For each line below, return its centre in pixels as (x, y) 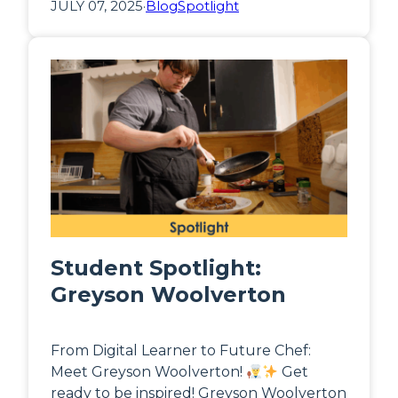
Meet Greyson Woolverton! (148, 372)
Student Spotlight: (156, 268)
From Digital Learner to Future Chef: (181, 351)
